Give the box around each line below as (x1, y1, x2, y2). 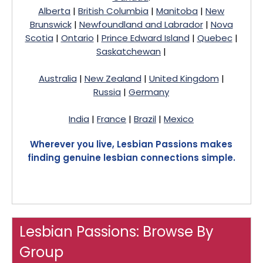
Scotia (25, 32, 53, 44)
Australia (38, 72, 77, 85)
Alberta (38, 5, 70, 17)
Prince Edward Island (101, 32, 190, 44)
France (97, 113, 126, 125)
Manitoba (156, 5, 198, 17)
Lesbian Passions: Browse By (19, 222, 214, 241)
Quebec (197, 32, 232, 44)
